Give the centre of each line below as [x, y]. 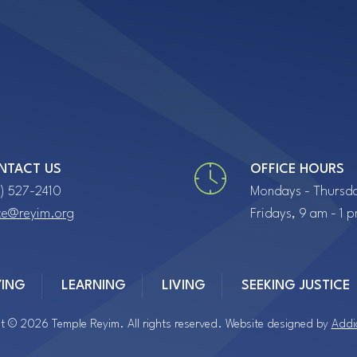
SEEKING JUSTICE [296, 286]
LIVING [184, 286]
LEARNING [94, 286]
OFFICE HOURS [297, 169]
